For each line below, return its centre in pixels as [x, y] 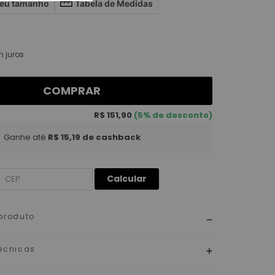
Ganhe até [25, 137]
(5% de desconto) [172, 115]
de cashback [110, 137]
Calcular [127, 179]
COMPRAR [72, 91]
